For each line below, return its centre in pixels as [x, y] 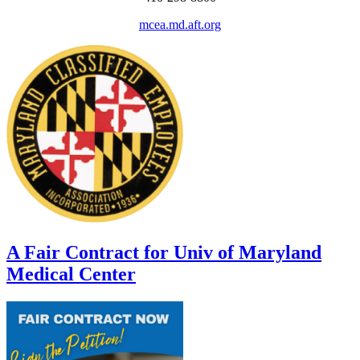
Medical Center [71, 274]
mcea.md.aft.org [180, 25]
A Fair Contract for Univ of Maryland [164, 253]
